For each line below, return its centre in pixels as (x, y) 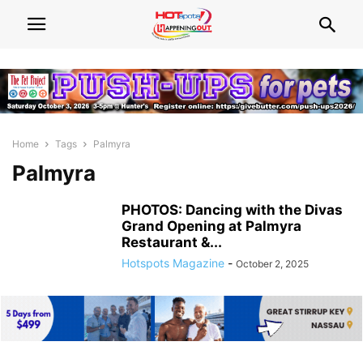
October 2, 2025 (272, 264)
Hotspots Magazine (173, 263)
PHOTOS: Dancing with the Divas (232, 210)
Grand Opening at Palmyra (211, 226)
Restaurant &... (172, 243)
